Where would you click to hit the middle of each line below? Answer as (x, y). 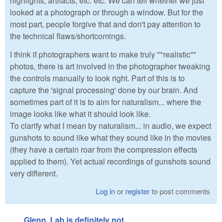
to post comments (180, 191)
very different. (34, 173)
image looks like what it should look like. (80, 114)
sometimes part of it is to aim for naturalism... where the (106, 102)
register (138, 191)
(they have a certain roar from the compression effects (104, 150)
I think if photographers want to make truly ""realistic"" (103, 55)
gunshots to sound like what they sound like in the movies (111, 138)
